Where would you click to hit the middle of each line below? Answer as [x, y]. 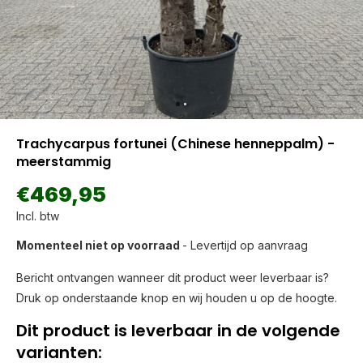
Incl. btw [38, 216]
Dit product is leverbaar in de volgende [178, 331]
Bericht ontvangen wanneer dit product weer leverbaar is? [173, 278]
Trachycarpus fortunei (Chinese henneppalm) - [175, 144]
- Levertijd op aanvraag [245, 245]
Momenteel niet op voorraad [99, 245]
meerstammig [64, 162]
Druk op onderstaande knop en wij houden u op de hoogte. [177, 298]
